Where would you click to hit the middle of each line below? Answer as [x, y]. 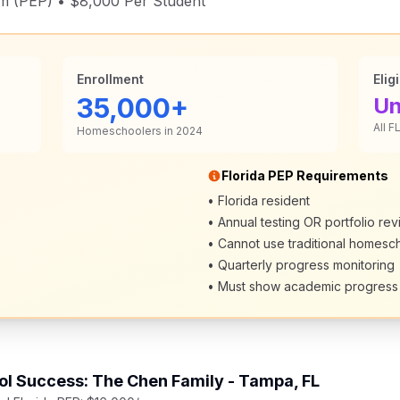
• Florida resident [258, 200]
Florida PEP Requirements [305, 175]
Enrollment [110, 79]
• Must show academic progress [303, 286]
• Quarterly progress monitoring [301, 265]
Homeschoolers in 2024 [140, 131]
